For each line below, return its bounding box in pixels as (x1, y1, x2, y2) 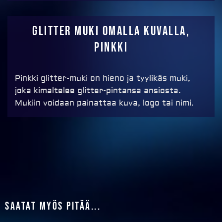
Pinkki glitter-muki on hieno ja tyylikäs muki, (15, 73, 190, 84)
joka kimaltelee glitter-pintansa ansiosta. (15, 86, 181, 96)
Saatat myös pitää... (5, 200, 101, 214)
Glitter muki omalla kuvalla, (32, 24, 190, 40)
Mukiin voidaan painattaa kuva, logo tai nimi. (15, 98, 194, 109)
